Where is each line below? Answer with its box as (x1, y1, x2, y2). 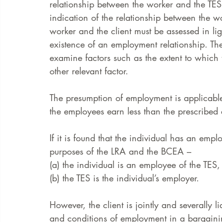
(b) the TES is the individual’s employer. (50, 172, 202, 184)
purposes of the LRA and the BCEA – (50, 145, 194, 157)
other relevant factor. (50, 65, 131, 77)
